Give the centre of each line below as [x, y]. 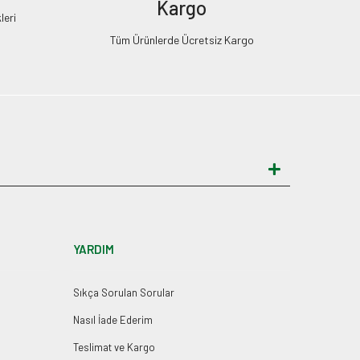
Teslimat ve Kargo [114, 347]
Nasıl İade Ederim [112, 320]
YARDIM [93, 249]
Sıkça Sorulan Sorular [123, 292]
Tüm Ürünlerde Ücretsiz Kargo [182, 40]
